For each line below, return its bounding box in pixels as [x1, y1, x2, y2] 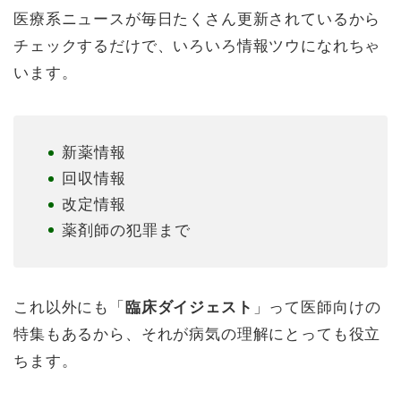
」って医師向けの [252, 299, 381, 317]
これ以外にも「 [13, 299, 125, 317]
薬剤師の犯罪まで [62, 222, 191, 240]
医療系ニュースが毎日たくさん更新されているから [13, 11, 381, 29]
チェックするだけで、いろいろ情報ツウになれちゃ [13, 38, 381, 55]
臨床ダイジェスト [124, 299, 253, 317]
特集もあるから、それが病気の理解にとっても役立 [13, 326, 381, 344]
